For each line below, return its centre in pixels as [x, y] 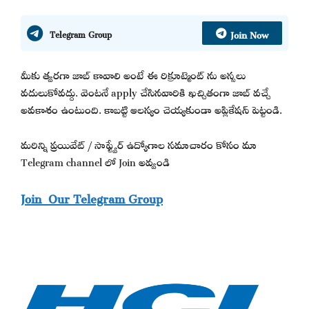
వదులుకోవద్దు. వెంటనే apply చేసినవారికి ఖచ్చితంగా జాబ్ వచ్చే [146, 91]
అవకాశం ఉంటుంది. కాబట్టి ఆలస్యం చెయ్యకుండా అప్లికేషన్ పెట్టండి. [151, 108]
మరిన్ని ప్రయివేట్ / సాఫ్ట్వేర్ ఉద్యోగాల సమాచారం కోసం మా [139, 143]
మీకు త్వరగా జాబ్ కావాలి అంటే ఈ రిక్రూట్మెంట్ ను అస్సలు [133, 74]
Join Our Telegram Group [92, 197]
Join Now [249, 33]
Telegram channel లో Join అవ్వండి [95, 160]
